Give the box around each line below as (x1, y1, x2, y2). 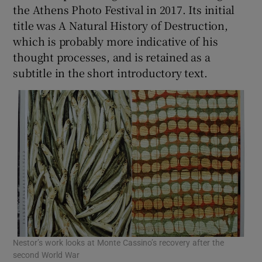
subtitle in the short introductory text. (13, 64, 208, 80)
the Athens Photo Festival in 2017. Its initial (13, 1, 235, 17)
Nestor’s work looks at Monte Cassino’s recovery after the (13, 239, 225, 247)
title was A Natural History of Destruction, (13, 17, 228, 33)
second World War (13, 251, 80, 260)
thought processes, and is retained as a (13, 49, 211, 64)
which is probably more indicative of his (13, 33, 218, 49)
